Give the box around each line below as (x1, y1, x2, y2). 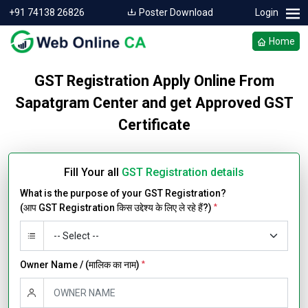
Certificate (118, 116, 190, 133)
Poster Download (136, 7, 213, 18)
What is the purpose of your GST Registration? (20, 188, 226, 199)
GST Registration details (122, 166, 244, 179)
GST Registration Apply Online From (34, 72, 274, 89)
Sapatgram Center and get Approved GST (14, 94, 294, 111)
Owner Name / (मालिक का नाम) (20, 259, 142, 270)
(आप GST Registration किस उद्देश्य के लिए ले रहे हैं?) (20, 202, 214, 213)
